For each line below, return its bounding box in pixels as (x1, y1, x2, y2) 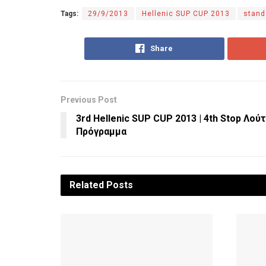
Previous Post (61, 95, 117, 105)
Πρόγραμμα (76, 126, 126, 138)
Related (69, 179, 104, 191)
